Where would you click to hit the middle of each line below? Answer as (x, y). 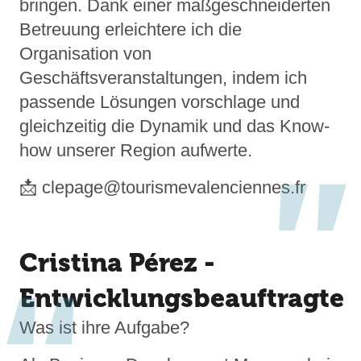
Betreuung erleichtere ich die (131, 29)
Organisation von (85, 54)
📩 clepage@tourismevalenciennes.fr (162, 187)
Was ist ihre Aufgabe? (104, 328)
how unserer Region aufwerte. (136, 150)
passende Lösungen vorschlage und (160, 102)
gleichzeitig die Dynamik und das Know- (174, 126)
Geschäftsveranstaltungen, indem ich (163, 78)
